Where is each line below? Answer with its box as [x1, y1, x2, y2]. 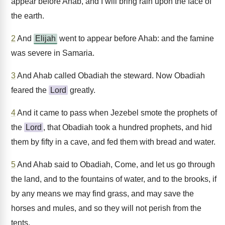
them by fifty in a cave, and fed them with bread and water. [11, 138, 215, 146]
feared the [11, 86, 49, 94]
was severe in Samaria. [11, 49, 94, 57]
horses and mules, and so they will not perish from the [11, 204, 201, 212]
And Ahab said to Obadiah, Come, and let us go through [16, 160, 215, 169]
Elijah [35, 34, 56, 43]
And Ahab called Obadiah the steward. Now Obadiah [16, 71, 205, 80]
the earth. [11, 12, 44, 20]
